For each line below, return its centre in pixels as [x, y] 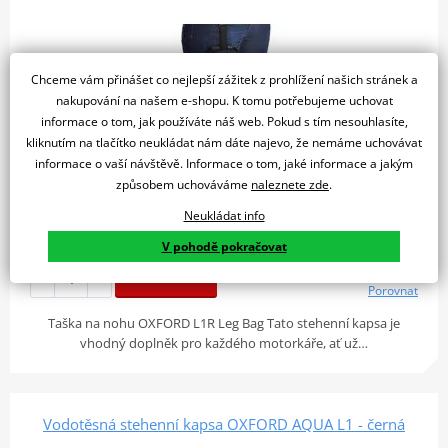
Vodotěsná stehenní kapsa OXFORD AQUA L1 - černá [224, 423]
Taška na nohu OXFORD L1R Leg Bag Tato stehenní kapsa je [224, 322]
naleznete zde [290, 184]
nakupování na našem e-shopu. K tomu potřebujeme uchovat [224, 100]
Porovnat [393, 290]
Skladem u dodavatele [352, 232]
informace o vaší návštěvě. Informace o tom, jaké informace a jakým [224, 163]
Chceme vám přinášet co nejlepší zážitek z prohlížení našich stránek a [224, 79]
